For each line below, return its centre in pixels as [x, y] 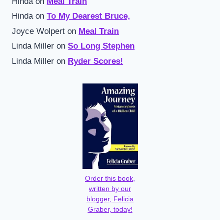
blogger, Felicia [110, 199]
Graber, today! [110, 209]
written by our [110, 189]
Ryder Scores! [96, 61]
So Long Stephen [101, 46]
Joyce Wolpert [38, 31]
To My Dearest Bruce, [88, 16]
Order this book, [110, 178]
